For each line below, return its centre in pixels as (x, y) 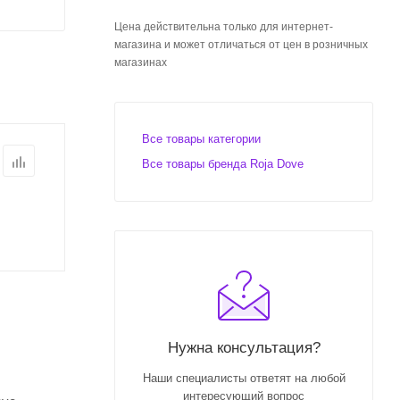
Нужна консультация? (244, 347)
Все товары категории (201, 139)
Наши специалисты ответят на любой (244, 378)
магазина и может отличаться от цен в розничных (241, 45)
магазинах (141, 62)
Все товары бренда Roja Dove (223, 164)
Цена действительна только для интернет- (224, 27)
